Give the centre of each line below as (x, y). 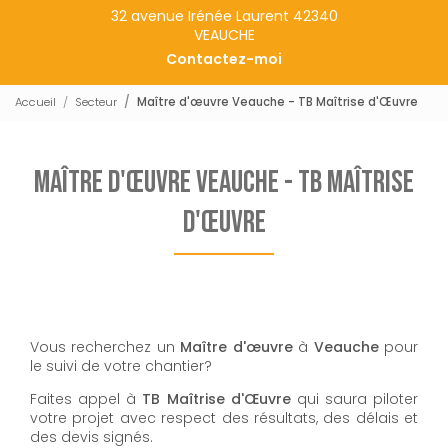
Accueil (35, 102)
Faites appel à (86, 398)
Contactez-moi (224, 58)
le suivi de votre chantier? (121, 365)
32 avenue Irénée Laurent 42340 (224, 15)
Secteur (96, 102)
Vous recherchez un (105, 346)
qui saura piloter (354, 398)
